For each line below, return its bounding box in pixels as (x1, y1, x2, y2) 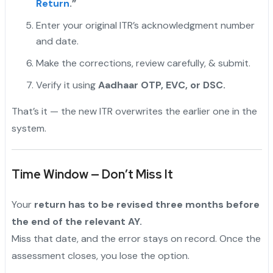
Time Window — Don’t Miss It (11, 166, 173, 183)
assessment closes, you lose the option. (11, 249, 190, 263)
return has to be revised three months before (34, 198, 260, 211)
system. (11, 122, 46, 135)
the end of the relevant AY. (11, 215, 142, 229)
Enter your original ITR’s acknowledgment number (35, 19, 255, 32)
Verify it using (35, 79, 98, 92)
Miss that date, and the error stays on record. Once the (11, 232, 261, 246)
